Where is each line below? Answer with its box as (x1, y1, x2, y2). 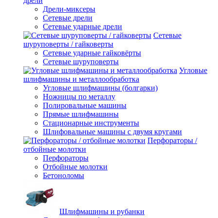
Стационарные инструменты (43, 118, 139, 127)
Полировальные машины (43, 101, 127, 109)
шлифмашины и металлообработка (23, 74, 139, 83)
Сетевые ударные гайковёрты (43, 48, 141, 57)
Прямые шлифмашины (43, 109, 119, 118)
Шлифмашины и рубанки (59, 207, 145, 216)
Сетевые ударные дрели (43, 22, 122, 31)
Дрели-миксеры (43, 4, 95, 13)
